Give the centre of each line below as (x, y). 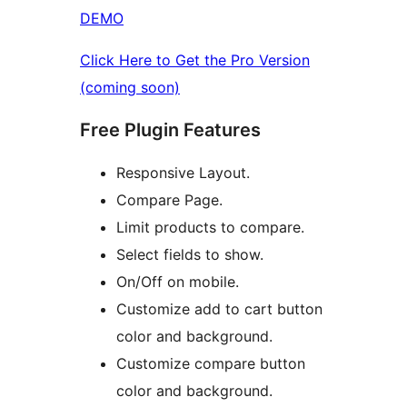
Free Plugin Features (170, 130)
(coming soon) (130, 88)
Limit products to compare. (210, 228)
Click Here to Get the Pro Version (195, 60)
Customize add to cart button (219, 309)
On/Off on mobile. (178, 282)
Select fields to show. (190, 255)
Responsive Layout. (183, 173)
